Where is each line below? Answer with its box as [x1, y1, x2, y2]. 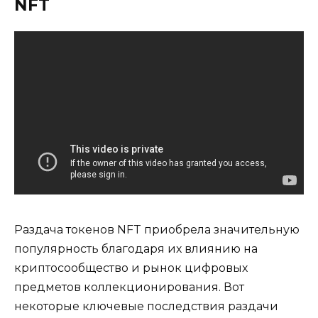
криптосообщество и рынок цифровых [14, 261, 248, 275]
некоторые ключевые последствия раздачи [14, 299, 278, 313]
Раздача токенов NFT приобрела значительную [14, 222, 300, 236]
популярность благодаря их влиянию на [14, 241, 258, 256]
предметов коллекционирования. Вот [14, 280, 244, 294]
